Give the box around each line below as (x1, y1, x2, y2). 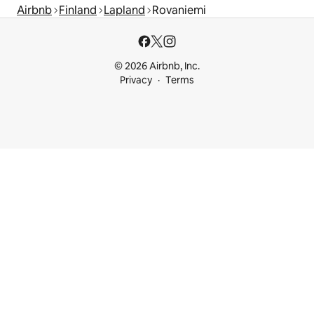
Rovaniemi (152, 3, 206, 18)
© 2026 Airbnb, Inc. (114, 60, 200, 73)
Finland (59, 3, 97, 18)
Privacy (120, 74, 152, 87)
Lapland (104, 3, 145, 18)
